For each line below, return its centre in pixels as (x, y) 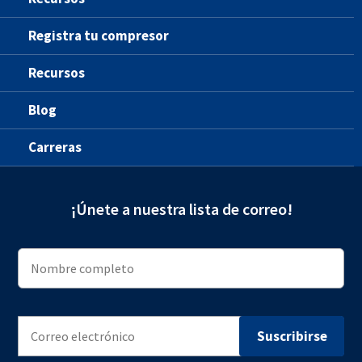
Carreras (55, 147)
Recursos (57, 73)
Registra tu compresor (99, 36)
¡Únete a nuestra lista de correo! (181, 209)
